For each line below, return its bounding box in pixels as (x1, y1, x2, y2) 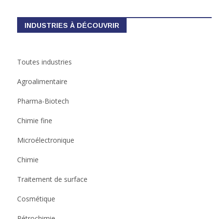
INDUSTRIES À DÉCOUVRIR (24, 22, 119, 30)
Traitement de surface (17, 175, 88, 184)
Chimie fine (17, 116, 52, 126)
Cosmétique (17, 194, 55, 204)
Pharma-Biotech (17, 96, 69, 106)
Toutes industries (17, 57, 72, 67)
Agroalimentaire (17, 77, 67, 87)
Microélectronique (17, 135, 74, 145)
